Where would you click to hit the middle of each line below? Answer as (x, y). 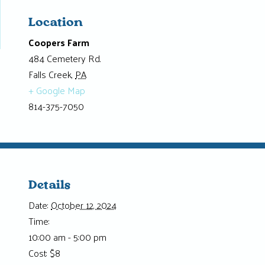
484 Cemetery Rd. (65, 58)
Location (56, 23)
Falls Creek (50, 74)
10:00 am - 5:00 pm (67, 237)
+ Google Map (57, 90)
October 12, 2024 (84, 205)
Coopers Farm (59, 42)
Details (50, 185)
